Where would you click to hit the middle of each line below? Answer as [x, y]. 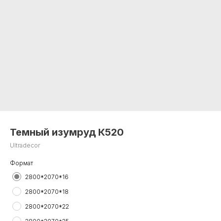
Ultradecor [25, 145]
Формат [21, 163]
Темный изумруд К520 [67, 132]
